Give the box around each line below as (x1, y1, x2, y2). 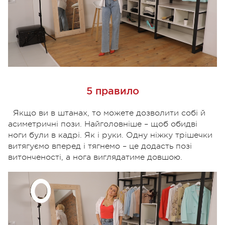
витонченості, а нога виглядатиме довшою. (8, 152, 182, 162)
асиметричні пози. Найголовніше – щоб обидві (8, 119, 197, 129)
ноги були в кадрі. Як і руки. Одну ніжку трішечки (8, 130, 212, 140)
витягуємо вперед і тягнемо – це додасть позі (8, 141, 192, 151)
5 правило (86, 85, 139, 96)
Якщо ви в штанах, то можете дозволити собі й (13, 108, 205, 118)
